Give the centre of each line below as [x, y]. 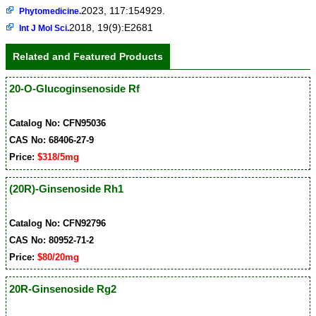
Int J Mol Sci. [44, 29]
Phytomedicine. [50, 12]
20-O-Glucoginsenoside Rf [75, 89]
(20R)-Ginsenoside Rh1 [67, 189]
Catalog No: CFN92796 [58, 224]
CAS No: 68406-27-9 [52, 140]
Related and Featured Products [88, 57]
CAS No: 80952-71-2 [52, 241]
